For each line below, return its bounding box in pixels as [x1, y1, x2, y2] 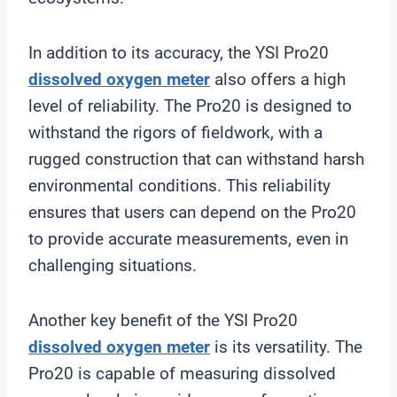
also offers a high [210, 68, 346, 90]
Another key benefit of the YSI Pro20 [28, 309, 298, 331]
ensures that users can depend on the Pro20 [28, 201, 356, 222]
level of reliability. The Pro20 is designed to [28, 95, 352, 116]
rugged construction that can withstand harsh [28, 148, 364, 169]
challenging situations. [28, 254, 197, 276]
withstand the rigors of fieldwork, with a [28, 121, 323, 143]
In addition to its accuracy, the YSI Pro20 [28, 42, 329, 63]
